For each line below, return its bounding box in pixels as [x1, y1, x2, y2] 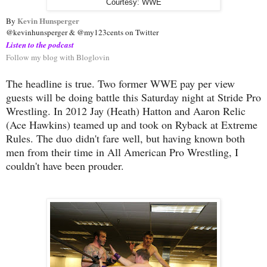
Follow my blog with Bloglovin [6, 52, 110, 63]
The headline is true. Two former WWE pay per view [6, 76, 235, 91]
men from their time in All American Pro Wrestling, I [6, 145, 238, 160]
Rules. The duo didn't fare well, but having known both [6, 131, 245, 146]
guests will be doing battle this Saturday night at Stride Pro [6, 90, 261, 105]
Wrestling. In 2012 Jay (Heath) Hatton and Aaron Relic [6, 104, 246, 119]
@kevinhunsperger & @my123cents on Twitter [6, 27, 159, 38]
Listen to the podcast [6, 39, 74, 51]
